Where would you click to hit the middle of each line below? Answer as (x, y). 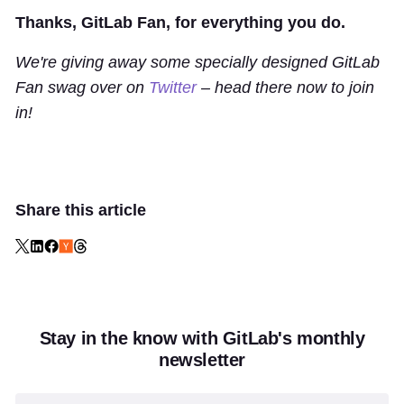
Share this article (81, 210)
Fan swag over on (82, 87)
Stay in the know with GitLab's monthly (202, 338)
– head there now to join (285, 87)
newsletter (202, 359)
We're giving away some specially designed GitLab (197, 62)
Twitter (173, 87)
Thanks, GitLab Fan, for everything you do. (180, 22)
